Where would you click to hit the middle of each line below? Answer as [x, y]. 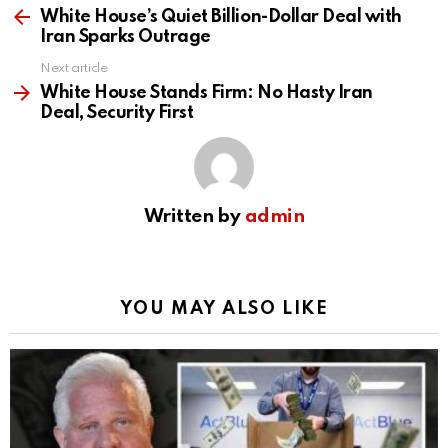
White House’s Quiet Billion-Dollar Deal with [221, 17]
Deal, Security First [117, 113]
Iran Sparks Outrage [125, 37]
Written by [194, 217]
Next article [74, 69]
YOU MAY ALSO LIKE [224, 309]
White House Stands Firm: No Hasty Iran [206, 93]
